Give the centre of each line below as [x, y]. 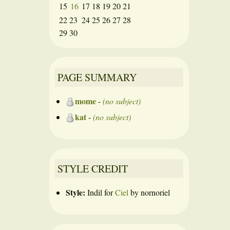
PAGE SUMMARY [97, 77]
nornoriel [155, 192]
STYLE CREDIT [93, 169]
